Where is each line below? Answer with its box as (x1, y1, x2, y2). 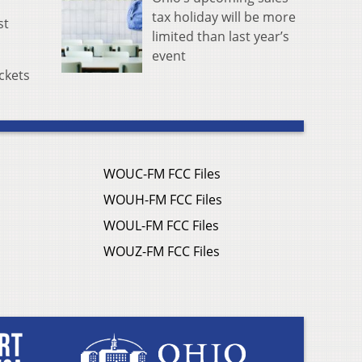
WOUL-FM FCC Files (103, 217, 219, 235)
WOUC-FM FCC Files (103, 165, 221, 183)
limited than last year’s (152, 27, 289, 46)
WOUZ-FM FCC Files (103, 242, 220, 261)
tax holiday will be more (152, 8, 296, 27)
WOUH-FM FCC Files (103, 191, 222, 209)
